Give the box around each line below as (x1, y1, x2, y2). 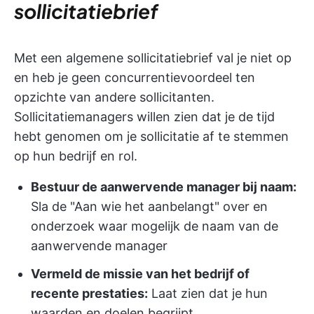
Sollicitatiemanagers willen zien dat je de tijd (14, 109, 275, 124)
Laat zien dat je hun (148, 285, 268, 301)
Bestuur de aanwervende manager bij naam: (31, 179, 296, 194)
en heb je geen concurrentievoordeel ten (14, 69, 255, 85)
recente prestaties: (31, 285, 148, 301)
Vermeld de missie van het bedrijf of (31, 266, 250, 281)
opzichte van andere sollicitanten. (14, 89, 214, 104)
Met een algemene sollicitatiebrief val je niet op (14, 50, 292, 65)
